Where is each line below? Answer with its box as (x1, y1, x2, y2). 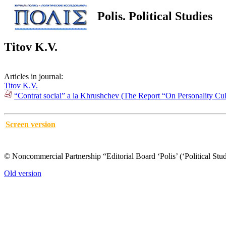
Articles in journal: (4, 72, 63, 81)
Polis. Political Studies (97, 9, 212, 23)
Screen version (6, 120, 55, 129)
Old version (4, 168, 41, 178)
